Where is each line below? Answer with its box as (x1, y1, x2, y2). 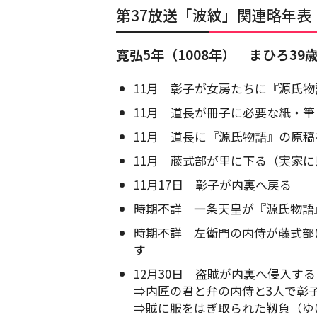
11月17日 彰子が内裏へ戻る (134, 175, 292, 194)
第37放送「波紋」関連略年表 (116, 4, 311, 26)
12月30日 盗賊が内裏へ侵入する (134, 265, 316, 283)
